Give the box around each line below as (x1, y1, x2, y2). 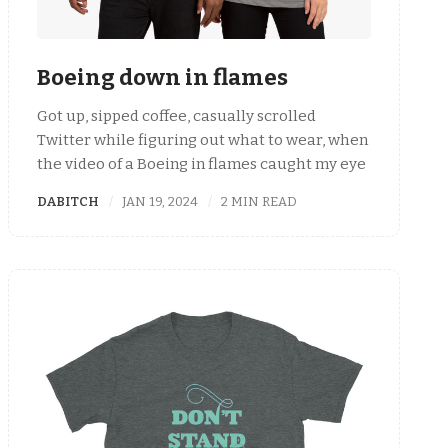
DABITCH (37, 194, 99, 210)
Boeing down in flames (37, 64, 288, 91)
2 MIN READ (221, 194, 298, 210)
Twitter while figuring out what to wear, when (37, 131, 368, 150)
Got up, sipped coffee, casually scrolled (37, 107, 316, 126)
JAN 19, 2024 (122, 194, 199, 210)
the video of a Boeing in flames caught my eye (37, 155, 366, 174)
